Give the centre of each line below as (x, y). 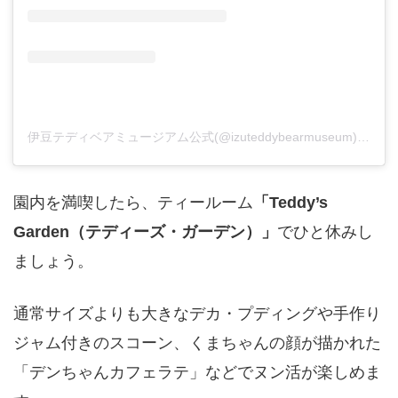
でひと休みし (325, 232)
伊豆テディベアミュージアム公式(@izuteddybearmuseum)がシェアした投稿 (363, 137)
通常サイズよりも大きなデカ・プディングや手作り (197, 314)
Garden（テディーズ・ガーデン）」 (145, 232)
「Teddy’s (291, 203)
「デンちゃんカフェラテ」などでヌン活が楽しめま (197, 373)
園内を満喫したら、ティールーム (133, 203)
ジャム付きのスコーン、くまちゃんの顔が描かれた (197, 343)
